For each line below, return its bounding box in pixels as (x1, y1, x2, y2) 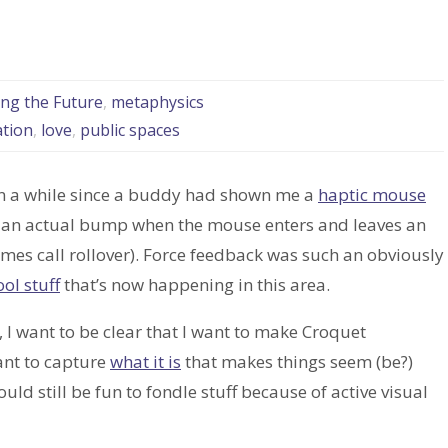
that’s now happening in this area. (60, 273, 330, 297)
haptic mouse (318, 183, 426, 207)
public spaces (79, 119, 180, 142)
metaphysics (110, 91, 204, 114)
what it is (110, 350, 181, 374)
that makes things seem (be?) (181, 350, 413, 374)
